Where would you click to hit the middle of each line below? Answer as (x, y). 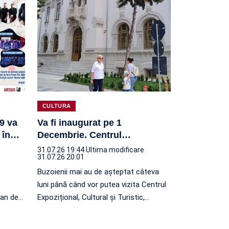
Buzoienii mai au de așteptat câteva (98, 171)
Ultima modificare (115, 150)
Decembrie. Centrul (79, 135)
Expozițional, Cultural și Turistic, (91, 197)
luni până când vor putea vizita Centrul (102, 184)
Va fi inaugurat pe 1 (79, 122)
